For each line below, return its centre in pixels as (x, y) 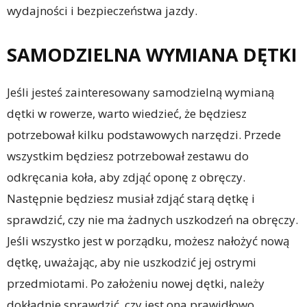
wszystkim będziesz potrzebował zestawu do (128, 156)
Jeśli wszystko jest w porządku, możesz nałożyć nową (148, 241)
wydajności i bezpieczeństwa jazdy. (102, 11)
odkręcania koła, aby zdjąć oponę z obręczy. (126, 177)
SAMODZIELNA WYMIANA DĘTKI (152, 55)
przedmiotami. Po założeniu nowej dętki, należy (136, 284)
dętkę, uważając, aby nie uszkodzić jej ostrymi (132, 262)
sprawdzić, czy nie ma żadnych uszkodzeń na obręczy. (152, 220)
